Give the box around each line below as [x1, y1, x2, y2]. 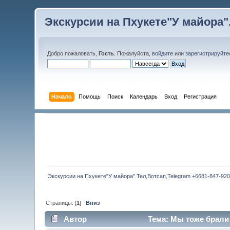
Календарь [129, 93, 158, 100]
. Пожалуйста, [114, 50, 152, 56]
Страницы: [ [46, 200, 77, 206]
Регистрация [183, 93, 217, 100]
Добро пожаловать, [47, 50, 99, 56]
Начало [51, 93, 72, 100]
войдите [152, 50, 174, 56]
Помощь [78, 93, 101, 100]
